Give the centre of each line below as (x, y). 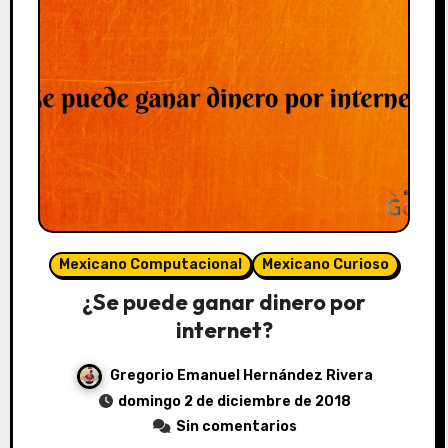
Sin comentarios (236, 426)
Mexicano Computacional (150, 264)
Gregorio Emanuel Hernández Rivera (241, 375)
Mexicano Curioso (325, 264)
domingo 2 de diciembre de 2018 (234, 401)
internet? (224, 329)
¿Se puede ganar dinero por (224, 301)
